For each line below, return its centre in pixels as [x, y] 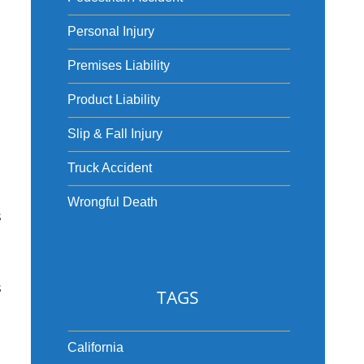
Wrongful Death [112, 202]
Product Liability [113, 100]
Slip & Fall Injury [115, 134]
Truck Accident [109, 168]
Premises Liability [118, 65]
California [95, 347]
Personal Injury [110, 31]
